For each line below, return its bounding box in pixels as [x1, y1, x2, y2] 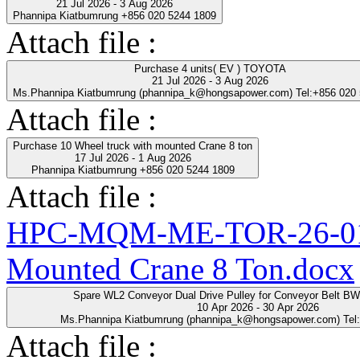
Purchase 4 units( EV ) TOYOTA [134, 62, 286, 75]
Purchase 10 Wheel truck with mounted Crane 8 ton [13, 139, 252, 152]
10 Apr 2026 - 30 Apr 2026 [196, 301, 319, 313]
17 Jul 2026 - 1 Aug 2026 [74, 151, 191, 164]
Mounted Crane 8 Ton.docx [6, 251, 354, 286]
